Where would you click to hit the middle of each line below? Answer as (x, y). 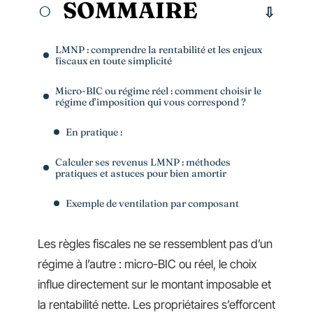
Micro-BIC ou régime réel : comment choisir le (158, 90)
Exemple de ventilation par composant (152, 203)
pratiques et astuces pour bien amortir (141, 173)
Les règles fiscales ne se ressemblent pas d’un (155, 244)
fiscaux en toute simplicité (114, 60)
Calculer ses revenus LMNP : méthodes (143, 162)
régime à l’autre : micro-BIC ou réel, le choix (147, 264)
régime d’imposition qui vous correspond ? (151, 102)
